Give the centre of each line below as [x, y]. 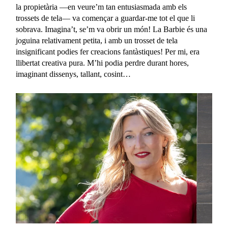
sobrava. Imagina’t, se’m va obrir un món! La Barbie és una [112, 30]
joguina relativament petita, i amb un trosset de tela [97, 41]
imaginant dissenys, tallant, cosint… [74, 74]
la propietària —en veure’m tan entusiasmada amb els [102, 7]
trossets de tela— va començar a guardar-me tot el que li [106, 18]
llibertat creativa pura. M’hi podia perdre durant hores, [103, 63]
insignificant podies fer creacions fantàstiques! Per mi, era [108, 52]
